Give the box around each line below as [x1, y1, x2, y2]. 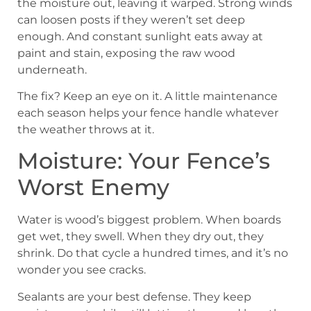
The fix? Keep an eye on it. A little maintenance [17, 89, 278, 103]
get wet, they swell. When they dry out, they [17, 230, 264, 244]
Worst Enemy [17, 174, 169, 201]
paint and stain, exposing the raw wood [17, 46, 235, 60]
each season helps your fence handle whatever [17, 106, 278, 119]
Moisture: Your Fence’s [17, 147, 270, 175]
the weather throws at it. [17, 122, 154, 136]
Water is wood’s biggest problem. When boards [17, 213, 281, 227]
